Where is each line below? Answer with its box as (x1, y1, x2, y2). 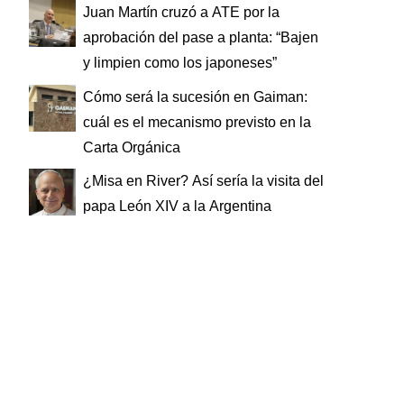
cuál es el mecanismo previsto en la (83, 114, 311, 130)
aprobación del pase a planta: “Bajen (83, 29, 318, 45)
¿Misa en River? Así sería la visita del (83, 173, 324, 189)
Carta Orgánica (83, 139, 180, 155)
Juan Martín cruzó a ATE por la (83, 4, 280, 20)
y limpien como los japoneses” (83, 54, 277, 70)
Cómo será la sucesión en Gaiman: (83, 88, 308, 105)
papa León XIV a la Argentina (83, 198, 271, 215)
